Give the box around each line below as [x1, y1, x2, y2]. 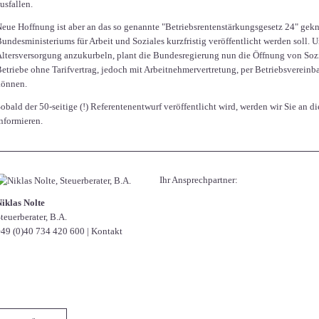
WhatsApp [132, 263, 174, 274]
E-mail [161, 263, 187, 274]
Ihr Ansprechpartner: [159, 174, 238, 186]
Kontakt [91, 226, 122, 237]
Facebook [19, 263, 57, 274]
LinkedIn [75, 263, 112, 274]
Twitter [47, 263, 75, 274]
